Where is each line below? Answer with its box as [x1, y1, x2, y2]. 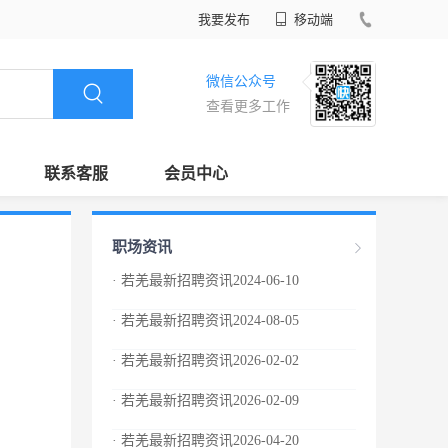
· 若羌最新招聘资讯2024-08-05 [112, 313, 299, 328]
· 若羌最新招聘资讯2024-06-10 [112, 273, 299, 288]
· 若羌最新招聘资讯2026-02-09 [112, 393, 299, 408]
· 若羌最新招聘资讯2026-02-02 [112, 353, 299, 368]
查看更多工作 [206, 99, 290, 114]
